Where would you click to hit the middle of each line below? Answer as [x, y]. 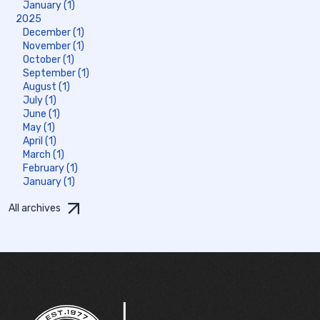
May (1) [39, 127]
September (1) [56, 73]
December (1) [54, 32]
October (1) [49, 59]
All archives [35, 208]
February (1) [50, 168]
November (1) [54, 46]
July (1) [40, 100]
